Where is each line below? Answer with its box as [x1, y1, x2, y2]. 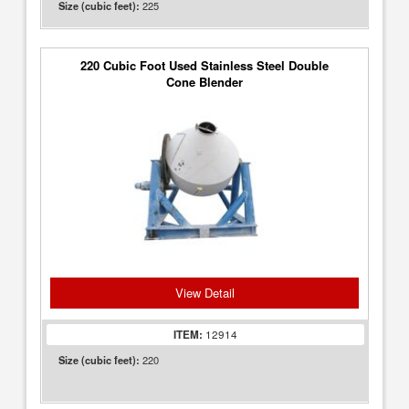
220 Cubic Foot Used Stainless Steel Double [80, 57, 329, 74]
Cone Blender [166, 73, 243, 90]
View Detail [174, 284, 235, 301]
